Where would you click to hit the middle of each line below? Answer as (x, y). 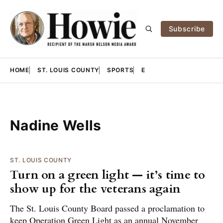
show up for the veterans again (95, 189)
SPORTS (120, 70)
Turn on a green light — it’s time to (108, 175)
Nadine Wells (56, 125)
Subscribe (187, 28)
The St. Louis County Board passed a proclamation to (107, 208)
